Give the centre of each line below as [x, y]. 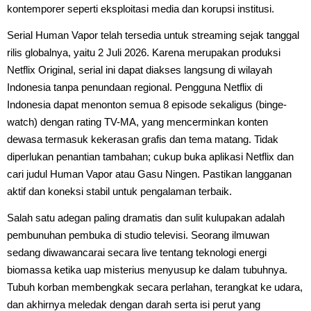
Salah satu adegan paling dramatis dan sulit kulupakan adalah [146, 217]
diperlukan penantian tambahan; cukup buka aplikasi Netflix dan [150, 156]
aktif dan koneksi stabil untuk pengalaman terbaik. [119, 191]
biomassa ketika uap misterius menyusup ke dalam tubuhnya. [147, 269]
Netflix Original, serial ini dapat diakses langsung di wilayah [140, 69]
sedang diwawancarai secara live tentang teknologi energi [137, 252]
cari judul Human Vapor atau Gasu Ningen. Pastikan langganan [149, 174]
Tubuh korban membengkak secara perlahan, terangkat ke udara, [155, 287]
